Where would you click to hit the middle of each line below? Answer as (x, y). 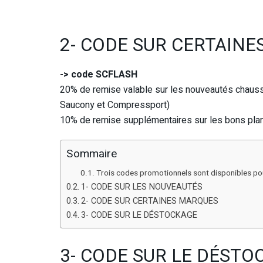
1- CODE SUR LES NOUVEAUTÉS (141, 187)
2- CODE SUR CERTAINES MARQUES (149, 201)
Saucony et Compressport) (115, 105)
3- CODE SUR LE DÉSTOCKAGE (139, 215)
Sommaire (92, 154)
